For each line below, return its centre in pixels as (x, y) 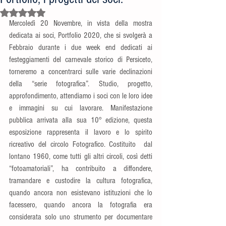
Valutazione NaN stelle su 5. (53, 12)
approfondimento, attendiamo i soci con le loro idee (81, 96)
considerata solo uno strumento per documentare (81, 217)
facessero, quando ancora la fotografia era (81, 205)
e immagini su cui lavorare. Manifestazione (81, 108)
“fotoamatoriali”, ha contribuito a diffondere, (81, 168)
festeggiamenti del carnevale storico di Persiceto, (81, 60)
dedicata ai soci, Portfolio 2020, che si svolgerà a (81, 35)
